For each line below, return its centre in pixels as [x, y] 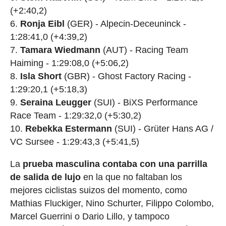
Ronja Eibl [42, 23]
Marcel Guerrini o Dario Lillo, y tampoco [90, 216]
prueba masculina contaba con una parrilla [115, 164]
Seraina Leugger [55, 102]
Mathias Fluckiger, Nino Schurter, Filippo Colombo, [112, 203]
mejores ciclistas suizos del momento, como [98, 190]
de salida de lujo [45, 177]
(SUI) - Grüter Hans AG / [162, 128]
